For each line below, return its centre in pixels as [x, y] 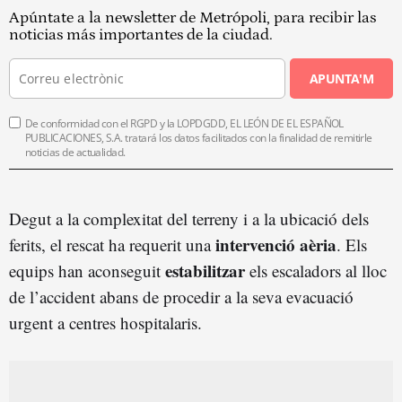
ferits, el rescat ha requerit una [112, 245]
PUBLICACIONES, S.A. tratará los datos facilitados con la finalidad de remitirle [199, 138]
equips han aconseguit [87, 271]
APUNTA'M [341, 79]
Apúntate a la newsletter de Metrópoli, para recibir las [192, 18]
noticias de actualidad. [75, 153]
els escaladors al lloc [316, 271]
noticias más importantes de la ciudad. [141, 35]
